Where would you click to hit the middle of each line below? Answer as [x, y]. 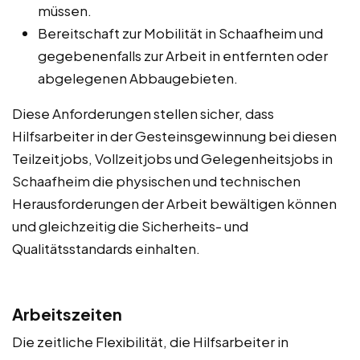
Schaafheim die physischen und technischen [156, 180]
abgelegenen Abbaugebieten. [138, 78]
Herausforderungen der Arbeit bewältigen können [174, 203]
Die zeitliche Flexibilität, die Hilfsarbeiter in [150, 341]
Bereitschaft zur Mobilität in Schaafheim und [180, 33]
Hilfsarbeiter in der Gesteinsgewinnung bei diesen [174, 135]
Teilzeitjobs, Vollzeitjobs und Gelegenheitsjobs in [172, 158]
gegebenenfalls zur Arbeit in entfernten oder [183, 55]
